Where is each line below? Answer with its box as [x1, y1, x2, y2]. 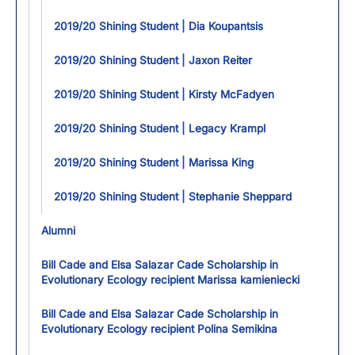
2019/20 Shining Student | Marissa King [54, 156, 254, 169]
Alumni [41, 224, 75, 237]
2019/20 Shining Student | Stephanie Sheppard [54, 190, 292, 203]
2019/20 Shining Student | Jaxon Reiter [54, 54, 252, 67]
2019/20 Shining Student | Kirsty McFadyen [54, 88, 274, 101]
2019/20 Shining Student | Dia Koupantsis [54, 20, 263, 32]
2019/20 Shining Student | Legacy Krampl [54, 122, 265, 135]
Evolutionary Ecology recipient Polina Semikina [41, 323, 277, 335]
